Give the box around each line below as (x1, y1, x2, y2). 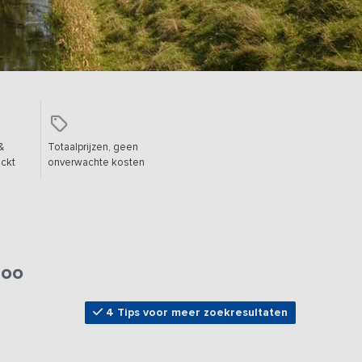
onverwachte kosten (47, 155, 145, 169)
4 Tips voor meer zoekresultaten (102, 305, 288, 319)
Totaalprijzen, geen (47, 140, 138, 154)
